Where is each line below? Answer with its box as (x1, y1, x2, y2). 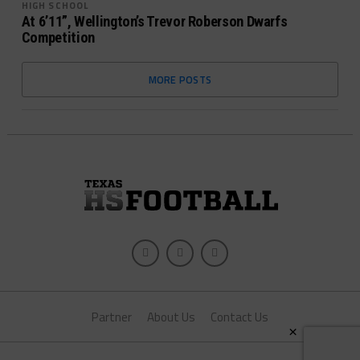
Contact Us (211, 307, 268, 326)
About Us (147, 307, 195, 326)
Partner (92, 307, 132, 326)
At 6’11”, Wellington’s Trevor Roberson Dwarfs (21, 12, 288, 30)
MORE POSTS (148, 71, 212, 88)
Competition (21, 28, 95, 46)
